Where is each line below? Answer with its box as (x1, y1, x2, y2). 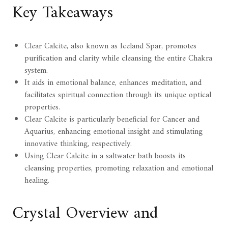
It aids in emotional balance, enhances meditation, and (24, 76, 202, 91)
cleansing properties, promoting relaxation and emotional (24, 161, 213, 176)
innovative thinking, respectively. (24, 137, 132, 152)
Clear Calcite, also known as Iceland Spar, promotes (24, 39, 196, 54)
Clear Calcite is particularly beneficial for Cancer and (24, 112, 199, 127)
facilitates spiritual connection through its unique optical (24, 88, 211, 103)
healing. (24, 174, 49, 188)
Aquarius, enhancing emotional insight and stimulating (24, 125, 203, 139)
